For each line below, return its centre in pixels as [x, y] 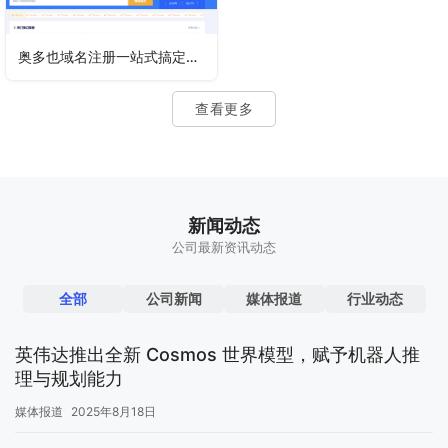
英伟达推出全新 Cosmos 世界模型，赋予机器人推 [217, 355]
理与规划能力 [69, 379]
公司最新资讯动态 [224, 248]
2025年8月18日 [113, 412]
